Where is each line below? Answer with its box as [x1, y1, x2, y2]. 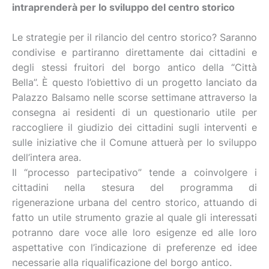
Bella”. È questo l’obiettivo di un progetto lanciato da [12, 76, 257, 88]
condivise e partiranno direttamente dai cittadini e [12, 46, 257, 58]
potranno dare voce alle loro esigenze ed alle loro [12, 226, 257, 238]
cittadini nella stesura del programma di [12, 181, 257, 193]
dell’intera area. [12, 151, 81, 163]
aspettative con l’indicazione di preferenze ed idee [12, 241, 257, 253]
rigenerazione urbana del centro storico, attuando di [12, 196, 257, 208]
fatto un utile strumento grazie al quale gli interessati [12, 211, 257, 223]
